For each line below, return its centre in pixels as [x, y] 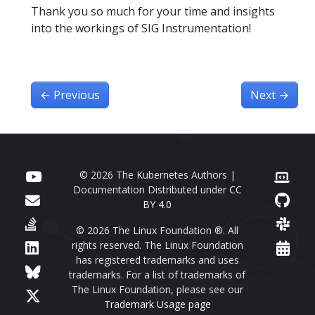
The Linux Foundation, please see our [157, 289]
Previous [77, 95]
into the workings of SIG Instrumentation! [141, 28]
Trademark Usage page [157, 304]
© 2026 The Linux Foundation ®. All [157, 230]
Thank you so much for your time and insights [153, 11]
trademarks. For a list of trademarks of [157, 274]
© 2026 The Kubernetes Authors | [157, 174]
